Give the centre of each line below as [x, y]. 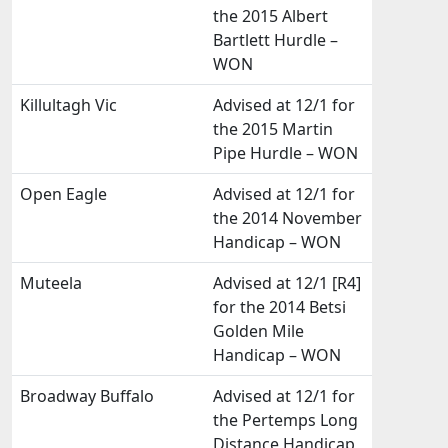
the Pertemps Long [285, 420]
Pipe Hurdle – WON [285, 153]
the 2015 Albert [270, 16]
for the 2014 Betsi [279, 307]
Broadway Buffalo [87, 396]
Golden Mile [258, 331]
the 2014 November [287, 218]
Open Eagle [63, 194]
